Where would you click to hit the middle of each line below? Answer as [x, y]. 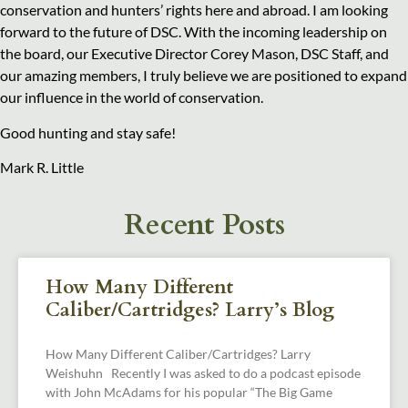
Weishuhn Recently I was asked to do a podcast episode [203, 372]
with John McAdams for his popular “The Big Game [189, 392]
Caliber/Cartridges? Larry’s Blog [190, 310]
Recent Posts [204, 224]
